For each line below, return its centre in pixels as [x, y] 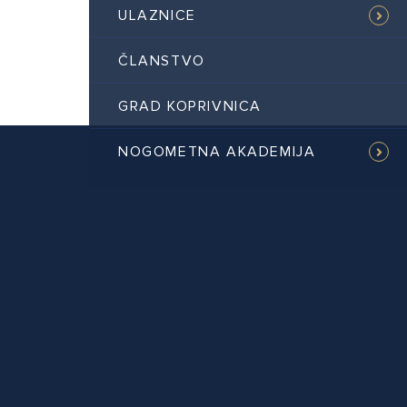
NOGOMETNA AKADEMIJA [217, 152]
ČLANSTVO [162, 61]
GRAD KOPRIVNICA [190, 106]
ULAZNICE [157, 15]
